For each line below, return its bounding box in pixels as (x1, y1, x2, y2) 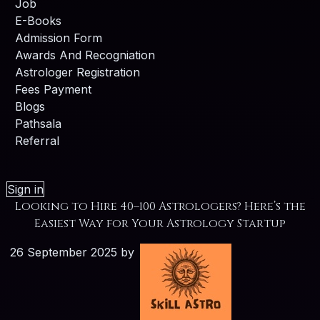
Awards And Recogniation (14, 48, 155, 63)
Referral (14, 134, 59, 149)
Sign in (6, 182, 44, 197)
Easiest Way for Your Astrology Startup (34, 216, 286, 232)
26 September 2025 (9, 245, 117, 260)
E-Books (14, 14, 61, 29)
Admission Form (14, 31, 102, 46)
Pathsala (14, 116, 61, 131)
